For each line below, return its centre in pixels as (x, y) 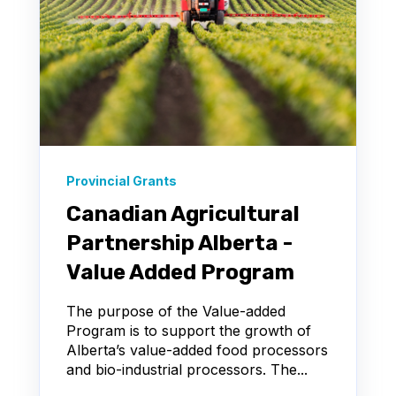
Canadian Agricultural (183, 213)
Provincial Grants (122, 180)
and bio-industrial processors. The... (187, 369)
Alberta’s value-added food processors (197, 350)
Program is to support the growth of (189, 330)
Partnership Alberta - (179, 243)
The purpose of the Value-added (176, 311)
